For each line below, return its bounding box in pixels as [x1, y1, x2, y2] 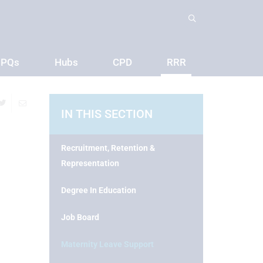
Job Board [60, 213, 99, 222]
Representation [60, 159, 119, 168]
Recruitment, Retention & [60, 143, 155, 153]
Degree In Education [60, 186, 136, 195]
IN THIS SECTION [60, 107, 153, 121]
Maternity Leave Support [60, 240, 154, 249]
